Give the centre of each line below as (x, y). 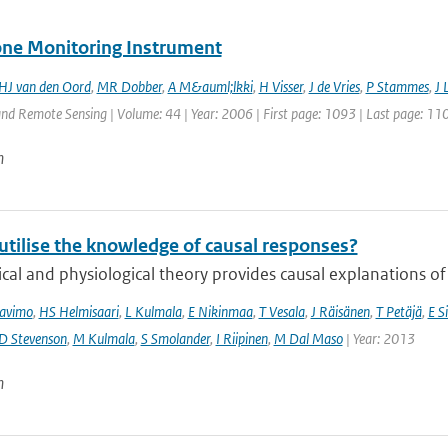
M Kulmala (103, 338)
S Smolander (175, 338)
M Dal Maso (308, 338)
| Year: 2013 (378, 338)
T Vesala (281, 311)
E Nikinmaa (220, 311)
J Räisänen (340, 311)
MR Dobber (129, 86)
